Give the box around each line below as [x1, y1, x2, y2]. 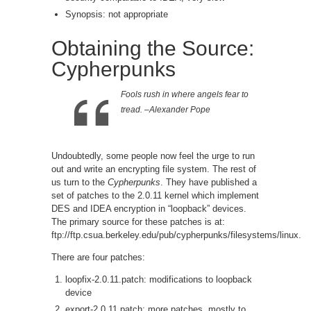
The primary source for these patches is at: [51, 216, 225, 227]
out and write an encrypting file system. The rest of [51, 163, 256, 174]
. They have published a [160, 176, 257, 187]
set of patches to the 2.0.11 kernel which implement [51, 190, 259, 201]
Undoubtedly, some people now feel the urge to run [51, 150, 255, 161]
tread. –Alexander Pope [121, 104, 210, 115]
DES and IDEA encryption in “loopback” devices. [51, 203, 246, 214]
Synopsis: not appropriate [65, 8, 168, 19]
